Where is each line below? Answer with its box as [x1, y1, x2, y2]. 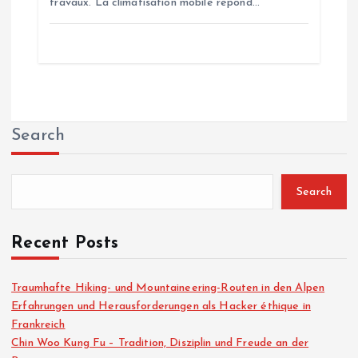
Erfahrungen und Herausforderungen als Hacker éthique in [11, 300, 311, 312]
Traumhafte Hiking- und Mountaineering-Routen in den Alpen [11, 282, 325, 294]
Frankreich [11, 319, 66, 331]
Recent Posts [11, 235, 119, 252]
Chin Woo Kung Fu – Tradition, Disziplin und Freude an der [11, 337, 309, 349]
